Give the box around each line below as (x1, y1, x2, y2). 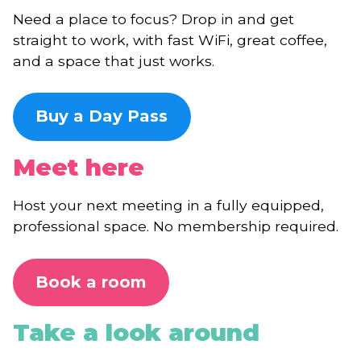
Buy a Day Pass (35, 106, 168, 127)
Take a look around (13, 317, 259, 346)
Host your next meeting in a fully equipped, (13, 197, 324, 214)
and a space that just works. (13, 52, 214, 69)
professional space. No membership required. (13, 218, 338, 235)
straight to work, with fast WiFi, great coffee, (13, 31, 327, 48)
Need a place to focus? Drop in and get (13, 10, 294, 27)
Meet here (13, 152, 144, 181)
